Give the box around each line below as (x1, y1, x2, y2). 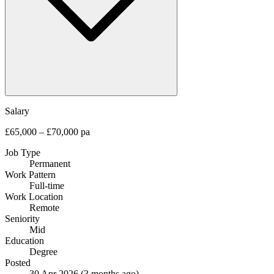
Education (5, 235, 44, 246)
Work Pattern (5, 169, 56, 180)
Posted (5, 257, 31, 268)
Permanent (29, 158, 70, 169)
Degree (29, 246, 57, 257)
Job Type (5, 147, 40, 158)
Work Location (5, 191, 63, 202)
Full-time (29, 180, 64, 191)
